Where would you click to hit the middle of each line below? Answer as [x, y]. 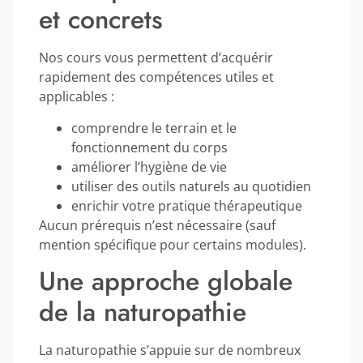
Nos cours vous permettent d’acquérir [156, 58]
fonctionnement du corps [149, 147]
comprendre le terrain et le [154, 128]
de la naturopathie [143, 312]
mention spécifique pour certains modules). [173, 244]
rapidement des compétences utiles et [156, 77]
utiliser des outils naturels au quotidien [191, 186]
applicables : [77, 97]
